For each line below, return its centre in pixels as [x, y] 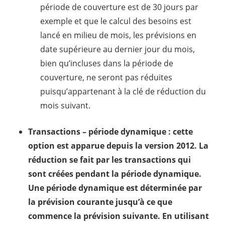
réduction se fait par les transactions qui [109, 159]
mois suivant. [65, 105]
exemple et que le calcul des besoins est [116, 21]
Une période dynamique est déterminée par [115, 188]
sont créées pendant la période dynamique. [115, 174]
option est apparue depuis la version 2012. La [118, 145]
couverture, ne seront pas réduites [106, 77]
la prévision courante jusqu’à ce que [100, 202]
